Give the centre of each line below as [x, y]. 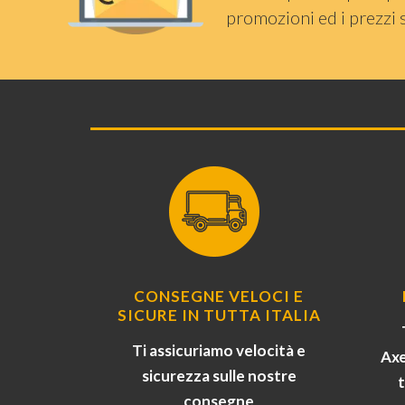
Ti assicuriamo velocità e [219, 351]
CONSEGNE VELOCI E [219, 297]
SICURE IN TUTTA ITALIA [219, 316]
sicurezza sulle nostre [219, 376]
